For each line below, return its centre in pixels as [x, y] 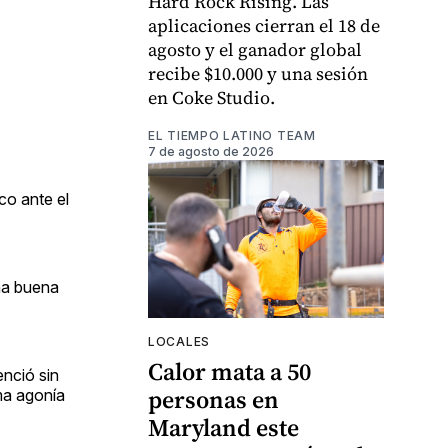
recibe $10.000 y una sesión [258, 74]
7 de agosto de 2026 [211, 152]
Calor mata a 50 [229, 371]
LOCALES [179, 341]
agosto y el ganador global [255, 50]
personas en [213, 399]
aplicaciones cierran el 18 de [264, 26]
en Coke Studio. [211, 98]
